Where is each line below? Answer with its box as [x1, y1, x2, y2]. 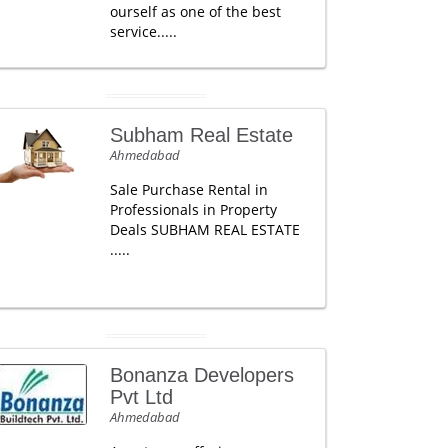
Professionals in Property [109, 200, 277, 219]
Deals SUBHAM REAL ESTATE [109, 220, 300, 239]
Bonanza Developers [109, 364, 294, 386]
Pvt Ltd [109, 386, 173, 408]
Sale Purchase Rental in [109, 180, 268, 199]
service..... [109, 22, 177, 41]
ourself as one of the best [109, 2, 281, 21]
